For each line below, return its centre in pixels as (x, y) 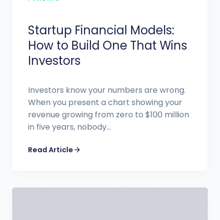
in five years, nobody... (69, 127)
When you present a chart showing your (105, 102)
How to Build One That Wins (108, 45)
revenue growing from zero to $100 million (109, 114)
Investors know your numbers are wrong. (107, 90)
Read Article (51, 150)
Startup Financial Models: (101, 30)
